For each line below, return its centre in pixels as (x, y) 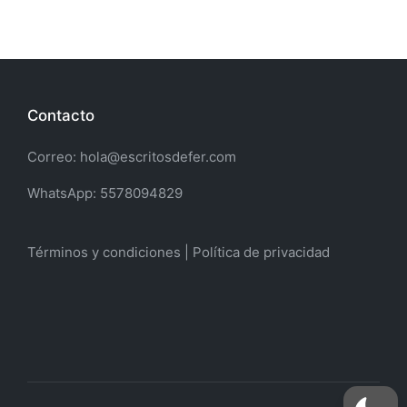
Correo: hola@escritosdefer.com (132, 157)
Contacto (61, 115)
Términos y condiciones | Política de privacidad (179, 252)
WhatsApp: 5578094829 (105, 193)
